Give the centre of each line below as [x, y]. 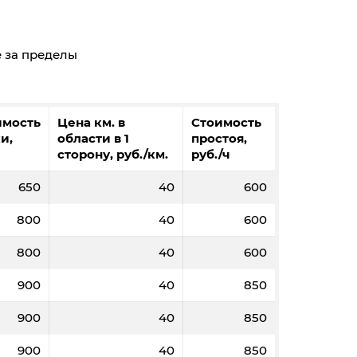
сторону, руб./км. [113, 154]
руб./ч [211, 154]
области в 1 [93, 138]
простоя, [219, 138]
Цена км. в [91, 122]
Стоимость [226, 122]
